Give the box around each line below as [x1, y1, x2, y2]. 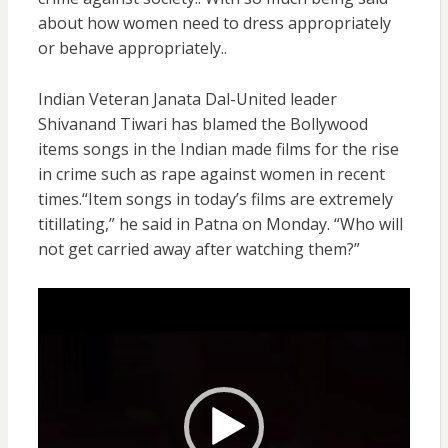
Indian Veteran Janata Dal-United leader [37, 87, 337, 110]
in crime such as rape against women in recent [37, 162, 385, 185]
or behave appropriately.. [37, 36, 227, 59]
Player [36, 312, 84, 335]
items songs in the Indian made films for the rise [37, 137, 399, 160]
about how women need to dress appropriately [37, 11, 391, 34]
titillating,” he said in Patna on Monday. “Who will [37, 212, 403, 235]
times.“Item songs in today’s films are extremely [37, 187, 393, 210]
